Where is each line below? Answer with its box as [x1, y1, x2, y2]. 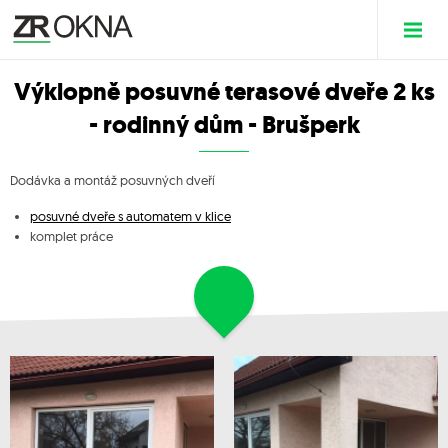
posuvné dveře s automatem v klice [30, 208, 231, 224]
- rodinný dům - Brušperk [88, 109, 360, 141]
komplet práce [30, 228, 113, 244]
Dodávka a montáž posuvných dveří [10, 172, 215, 188]
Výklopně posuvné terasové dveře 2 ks [13, 76, 435, 108]
